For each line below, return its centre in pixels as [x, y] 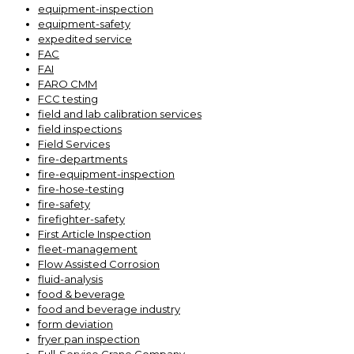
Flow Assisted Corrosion [99, 264]
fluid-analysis [70, 279]
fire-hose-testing [81, 189]
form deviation [75, 324]
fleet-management [88, 249]
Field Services [74, 144]
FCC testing [68, 99]
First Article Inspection [94, 234]
